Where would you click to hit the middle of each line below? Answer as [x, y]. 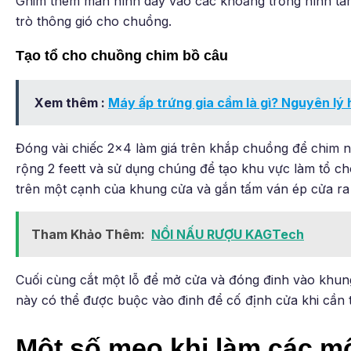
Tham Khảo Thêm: [88, 234]
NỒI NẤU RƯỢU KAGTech [228, 234]
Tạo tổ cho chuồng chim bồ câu [122, 55]
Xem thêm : [71, 102]
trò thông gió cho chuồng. [94, 21]
